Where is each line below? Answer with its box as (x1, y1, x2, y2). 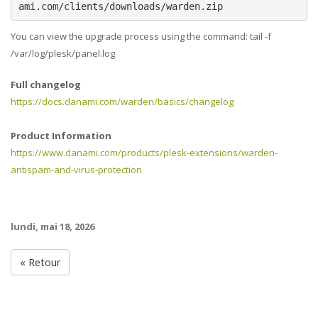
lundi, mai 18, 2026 (11, 220, 94, 234)
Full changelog (11, 78, 81, 92)
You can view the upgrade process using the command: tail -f (11, 30, 271, 43)
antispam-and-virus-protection (11, 163, 142, 177)
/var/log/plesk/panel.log (11, 47, 115, 60)
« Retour (20, 255, 60, 269)
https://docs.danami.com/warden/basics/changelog (11, 95, 234, 109)
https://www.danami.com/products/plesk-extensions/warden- (11, 146, 278, 160)
